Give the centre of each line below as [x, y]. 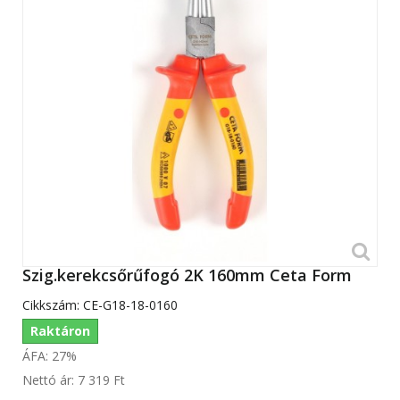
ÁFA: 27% [50, 356]
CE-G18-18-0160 [130, 305]
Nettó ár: [50, 380]
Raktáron [60, 331]
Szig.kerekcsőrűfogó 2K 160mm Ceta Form [187, 275]
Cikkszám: [51, 305]
